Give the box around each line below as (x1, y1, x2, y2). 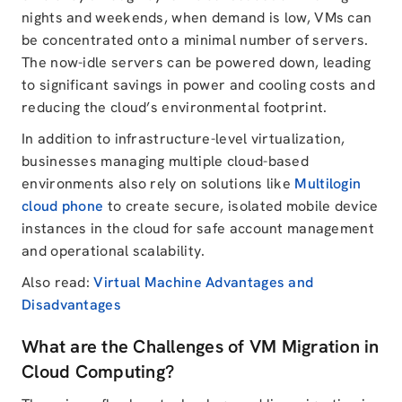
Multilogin (294, 174, 362, 193)
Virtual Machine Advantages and (93, 273, 314, 292)
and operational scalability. (22, 241, 205, 260)
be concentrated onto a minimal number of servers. (22, 31, 369, 49)
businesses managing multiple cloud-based (22, 152, 309, 170)
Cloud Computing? (22, 360, 174, 383)
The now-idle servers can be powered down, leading (22, 53, 371, 72)
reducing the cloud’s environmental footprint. (22, 98, 328, 117)
